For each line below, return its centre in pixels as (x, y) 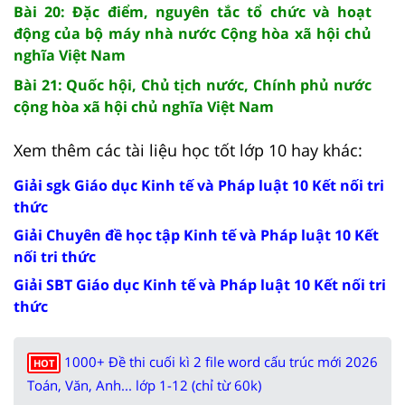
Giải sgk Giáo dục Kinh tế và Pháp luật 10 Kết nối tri (199, 185)
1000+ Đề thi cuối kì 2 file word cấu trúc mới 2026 (221, 361)
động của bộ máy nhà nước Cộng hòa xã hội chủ (193, 33)
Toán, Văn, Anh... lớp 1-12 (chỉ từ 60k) (144, 385)
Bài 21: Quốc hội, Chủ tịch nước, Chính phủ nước (193, 85)
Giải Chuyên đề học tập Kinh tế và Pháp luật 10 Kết (196, 235)
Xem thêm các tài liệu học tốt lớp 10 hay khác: (188, 150)
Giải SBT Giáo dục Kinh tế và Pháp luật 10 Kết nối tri (200, 284)
